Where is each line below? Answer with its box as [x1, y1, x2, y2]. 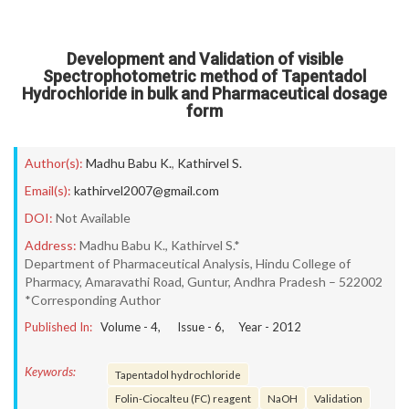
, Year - [222, 320, 272, 334]
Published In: [25, 320, 92, 334]
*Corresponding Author [25, 292, 161, 308]
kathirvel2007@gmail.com [74, 183, 219, 198]
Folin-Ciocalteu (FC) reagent [115, 392, 251, 404]
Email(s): [25, 183, 71, 198]
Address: [25, 237, 77, 253]
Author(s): [25, 155, 83, 171]
